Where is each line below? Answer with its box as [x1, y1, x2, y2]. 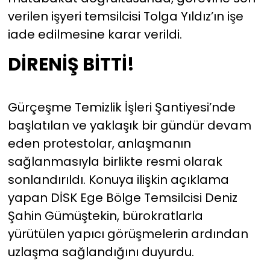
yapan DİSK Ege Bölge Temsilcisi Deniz [7, 189, 237, 207]
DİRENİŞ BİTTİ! [7, 51, 134, 77]
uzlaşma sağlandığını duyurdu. [7, 243, 194, 261]
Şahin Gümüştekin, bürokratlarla [7, 207, 203, 225]
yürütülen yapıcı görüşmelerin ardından [7, 225, 248, 243]
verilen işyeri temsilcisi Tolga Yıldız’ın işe [7, 7, 243, 25]
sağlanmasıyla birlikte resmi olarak [7, 153, 222, 171]
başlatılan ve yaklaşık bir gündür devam [7, 117, 251, 134]
